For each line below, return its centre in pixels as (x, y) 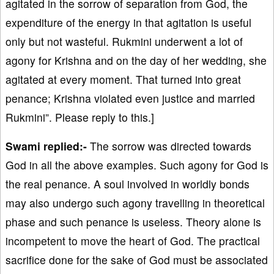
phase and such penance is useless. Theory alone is (133, 221)
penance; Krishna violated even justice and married (130, 98)
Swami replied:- (46, 146)
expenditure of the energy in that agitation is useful (128, 22)
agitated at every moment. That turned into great (123, 79)
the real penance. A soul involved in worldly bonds (128, 183)
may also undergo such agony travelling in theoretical (135, 202)
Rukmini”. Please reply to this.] (80, 117)
